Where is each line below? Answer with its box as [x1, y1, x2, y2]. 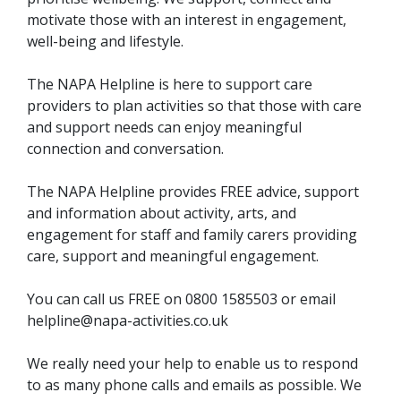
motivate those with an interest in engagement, [27, 10, 346, 30]
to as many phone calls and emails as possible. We [27, 375, 362, 395]
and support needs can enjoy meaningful [27, 117, 302, 137]
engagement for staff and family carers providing [27, 225, 357, 244]
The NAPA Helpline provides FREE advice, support [27, 182, 359, 201]
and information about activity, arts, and [27, 203, 296, 223]
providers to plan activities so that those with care [27, 96, 362, 115]
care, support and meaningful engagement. [27, 246, 319, 266]
